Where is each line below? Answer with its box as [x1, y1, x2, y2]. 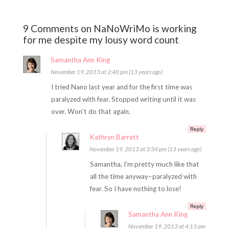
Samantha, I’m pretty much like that [89, 160, 199, 168]
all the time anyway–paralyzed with [89, 172, 197, 180]
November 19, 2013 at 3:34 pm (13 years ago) [89, 146, 201, 152]
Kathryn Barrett [89, 133, 139, 141]
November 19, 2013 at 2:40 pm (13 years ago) [50, 68, 163, 75]
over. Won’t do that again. [51, 107, 130, 116]
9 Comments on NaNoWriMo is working [22, 22, 197, 34]
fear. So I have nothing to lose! [89, 185, 181, 193]
